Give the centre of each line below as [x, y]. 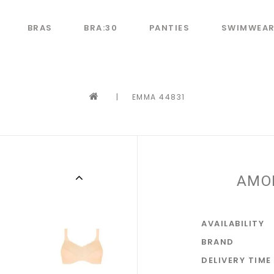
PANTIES [169, 28]
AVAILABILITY [233, 224]
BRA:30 [101, 28]
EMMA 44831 [158, 97]
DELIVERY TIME [236, 260]
